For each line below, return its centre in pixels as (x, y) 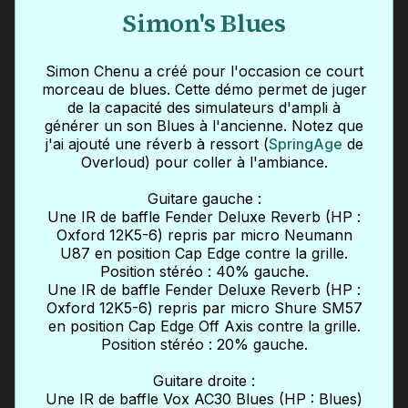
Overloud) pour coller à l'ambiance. (204, 162)
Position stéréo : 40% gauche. (204, 271)
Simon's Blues (204, 23)
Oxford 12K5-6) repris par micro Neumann (204, 235)
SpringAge (305, 143)
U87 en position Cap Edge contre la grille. (204, 253)
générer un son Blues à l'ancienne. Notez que (204, 125)
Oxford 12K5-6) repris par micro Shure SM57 (204, 307)
